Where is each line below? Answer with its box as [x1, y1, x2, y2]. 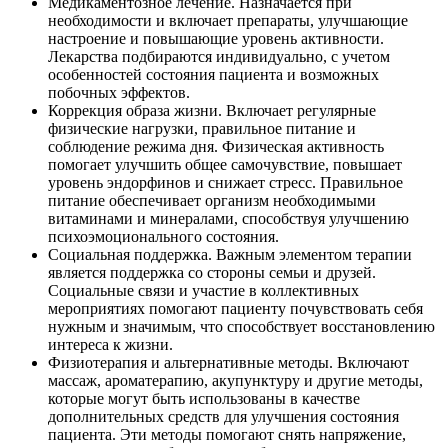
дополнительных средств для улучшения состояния [48, 408, 399, 426]
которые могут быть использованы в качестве [48, 390, 360, 408]
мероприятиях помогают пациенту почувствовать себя [48, 300, 423, 318]
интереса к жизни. [48, 336, 173, 354]
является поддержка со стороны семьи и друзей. [48, 264, 376, 282]
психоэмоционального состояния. [48, 228, 279, 246]
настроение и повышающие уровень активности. [48, 30, 384, 48]
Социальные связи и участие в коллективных [48, 282, 359, 300]
